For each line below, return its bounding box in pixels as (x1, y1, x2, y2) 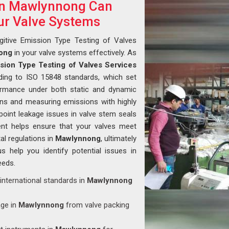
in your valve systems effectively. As (12, 48, 137, 57)
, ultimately (100, 134, 137, 143)
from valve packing (64, 200, 129, 210)
